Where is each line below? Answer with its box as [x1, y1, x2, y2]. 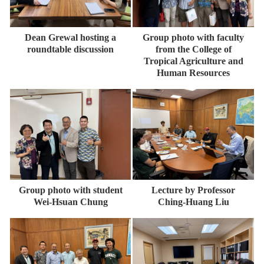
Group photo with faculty [143, 32, 244, 42]
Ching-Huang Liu [157, 196, 229, 207]
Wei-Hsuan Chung [33, 196, 108, 207]
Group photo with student [18, 184, 123, 195]
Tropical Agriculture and [143, 55, 243, 66]
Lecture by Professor [151, 184, 235, 195]
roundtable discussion [27, 44, 114, 54]
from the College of [155, 44, 232, 54]
